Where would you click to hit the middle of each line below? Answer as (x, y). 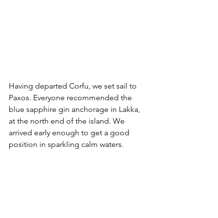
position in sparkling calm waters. (67, 144)
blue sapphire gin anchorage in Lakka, (75, 109)
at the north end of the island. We (68, 121)
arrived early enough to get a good (70, 132)
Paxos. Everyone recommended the (71, 97)
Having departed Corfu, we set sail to (74, 86)
